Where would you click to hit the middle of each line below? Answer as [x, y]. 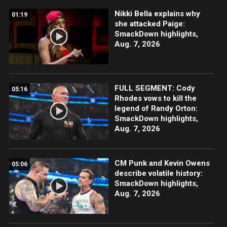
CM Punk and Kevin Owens [162, 163]
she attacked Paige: [149, 24]
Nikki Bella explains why [157, 14]
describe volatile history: [158, 173]
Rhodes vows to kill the [155, 99]
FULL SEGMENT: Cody [155, 88]
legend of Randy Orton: [156, 109]
